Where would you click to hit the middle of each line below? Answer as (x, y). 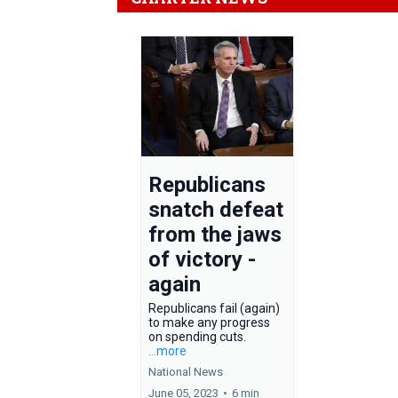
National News (186, 372)
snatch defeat (216, 210)
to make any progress (209, 323)
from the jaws (215, 235)
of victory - (202, 260)
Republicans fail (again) (214, 309)
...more (167, 351)
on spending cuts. (197, 337)
